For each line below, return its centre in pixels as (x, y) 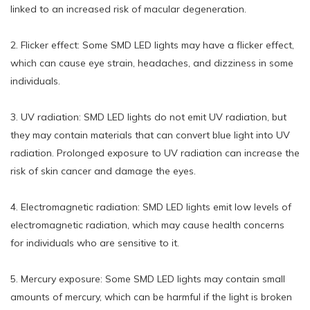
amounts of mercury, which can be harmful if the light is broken (151, 297)
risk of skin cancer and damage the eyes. (103, 171)
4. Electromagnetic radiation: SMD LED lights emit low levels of (151, 207)
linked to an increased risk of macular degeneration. (128, 9)
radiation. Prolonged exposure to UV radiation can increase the (155, 153)
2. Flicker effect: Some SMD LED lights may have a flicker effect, (152, 45)
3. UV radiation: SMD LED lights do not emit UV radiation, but (148, 117)
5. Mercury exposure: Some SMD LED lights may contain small (148, 279)
